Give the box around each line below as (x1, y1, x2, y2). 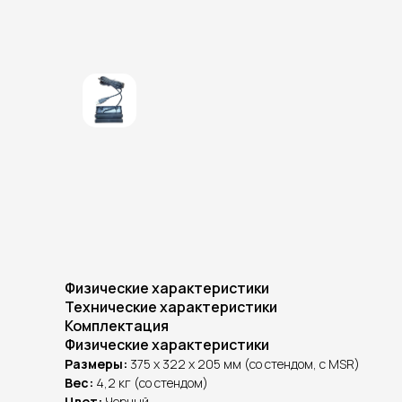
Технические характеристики (65, 296, 277, 317)
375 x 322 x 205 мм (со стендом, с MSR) (127, 354, 360, 372)
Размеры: (65, 354, 127, 372)
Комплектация (65, 315, 169, 336)
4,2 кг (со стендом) (93, 373, 208, 391)
